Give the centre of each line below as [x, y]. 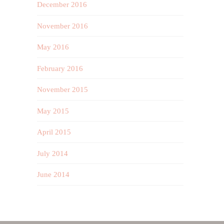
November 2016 [63, 26]
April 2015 [54, 132]
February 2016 [60, 68]
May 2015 [53, 111]
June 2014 [53, 175]
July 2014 [53, 153]
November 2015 [63, 90]
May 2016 [53, 47]
